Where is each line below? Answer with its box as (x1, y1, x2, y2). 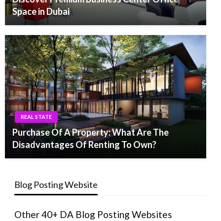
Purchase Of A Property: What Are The (12, 127, 169, 138)
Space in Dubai (12, 6, 70, 17)
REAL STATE (21, 113, 52, 120)
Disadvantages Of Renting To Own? (12, 139, 156, 150)
